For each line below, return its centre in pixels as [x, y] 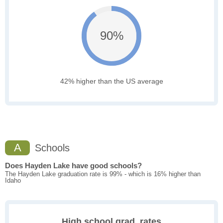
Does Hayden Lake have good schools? [73, 166]
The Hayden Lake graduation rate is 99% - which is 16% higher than [103, 174]
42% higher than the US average [111, 81]
